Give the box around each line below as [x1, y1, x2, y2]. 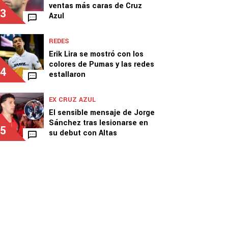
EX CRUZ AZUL [49, 95, 96, 104]
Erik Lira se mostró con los [49, 49, 144, 60]
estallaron [49, 69, 85, 80]
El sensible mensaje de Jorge [49, 107, 155, 118]
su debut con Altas [49, 128, 117, 138]
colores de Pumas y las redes [49, 59, 154, 70]
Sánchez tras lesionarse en [49, 118, 148, 128]
